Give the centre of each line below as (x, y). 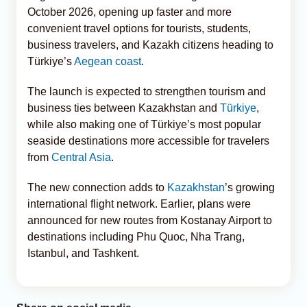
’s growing (250, 187)
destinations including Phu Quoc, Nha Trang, (136, 236)
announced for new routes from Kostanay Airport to (150, 220)
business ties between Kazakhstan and (124, 108)
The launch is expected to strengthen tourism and (147, 91)
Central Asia (81, 157)
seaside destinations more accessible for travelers (148, 140)
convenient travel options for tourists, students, (139, 28)
